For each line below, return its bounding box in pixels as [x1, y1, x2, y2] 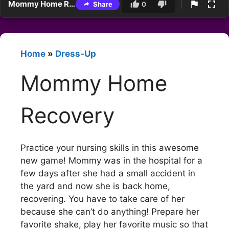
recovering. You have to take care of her [20, 193, 185, 204]
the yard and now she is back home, [20, 180, 170, 191]
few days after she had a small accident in [20, 168, 195, 178]
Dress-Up [55, 49, 96, 59]
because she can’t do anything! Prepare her [20, 206, 199, 217]
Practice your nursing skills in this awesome [20, 142, 199, 153]
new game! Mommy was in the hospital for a [20, 155, 202, 166]
